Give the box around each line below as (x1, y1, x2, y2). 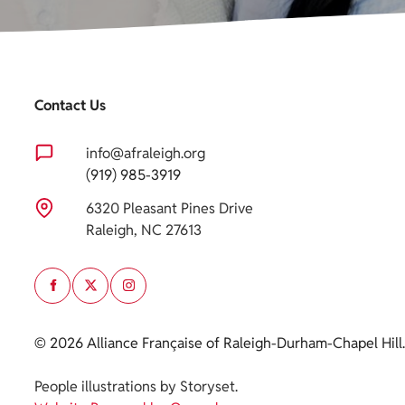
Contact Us (34, 96, 106, 116)
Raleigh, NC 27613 (86, 220, 202, 240)
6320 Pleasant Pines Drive (86, 198, 253, 218)
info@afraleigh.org (86, 143, 205, 163)
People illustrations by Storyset (34, 376, 235, 396)
